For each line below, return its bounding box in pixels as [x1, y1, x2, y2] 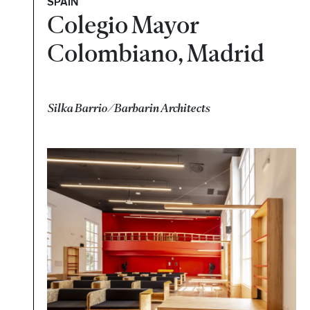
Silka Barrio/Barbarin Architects [47, 100, 210, 115]
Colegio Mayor [47, 10, 200, 39]
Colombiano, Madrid [47, 39, 265, 68]
